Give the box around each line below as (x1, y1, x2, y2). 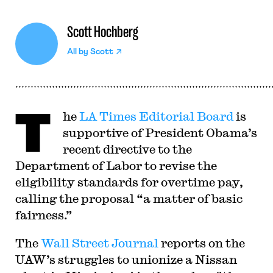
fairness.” (15, 208, 73, 222)
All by (66, 48, 90, 56)
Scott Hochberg (66, 23, 138, 41)
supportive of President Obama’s (62, 126, 257, 140)
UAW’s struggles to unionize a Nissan (15, 252, 237, 266)
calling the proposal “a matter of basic (15, 191, 243, 205)
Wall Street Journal (40, 236, 158, 250)
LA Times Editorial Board (79, 109, 233, 123)
